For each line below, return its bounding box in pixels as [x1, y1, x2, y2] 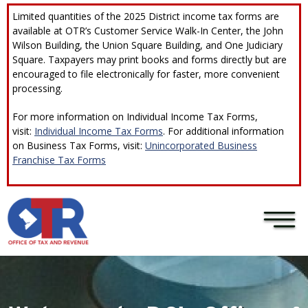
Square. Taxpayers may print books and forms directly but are [12, 53, 287, 66]
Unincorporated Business [145, 139, 257, 152]
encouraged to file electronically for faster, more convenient [12, 67, 280, 80]
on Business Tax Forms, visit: [12, 139, 145, 152]
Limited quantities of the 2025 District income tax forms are [12, 10, 279, 23]
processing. [12, 82, 63, 95]
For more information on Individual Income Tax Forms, [12, 110, 258, 123]
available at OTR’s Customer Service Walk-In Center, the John [12, 24, 283, 37]
